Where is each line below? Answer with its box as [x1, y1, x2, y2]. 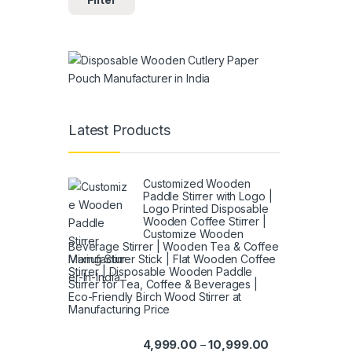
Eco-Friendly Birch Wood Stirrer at [68, 290, 242, 304]
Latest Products [68, 121, 170, 138]
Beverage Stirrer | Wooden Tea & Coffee [68, 240, 279, 254]
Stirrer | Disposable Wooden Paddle [68, 265, 253, 279]
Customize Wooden [143, 227, 244, 241]
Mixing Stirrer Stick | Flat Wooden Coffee [68, 252, 277, 266]
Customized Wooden [143, 177, 251, 191]
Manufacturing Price [68, 302, 170, 317]
